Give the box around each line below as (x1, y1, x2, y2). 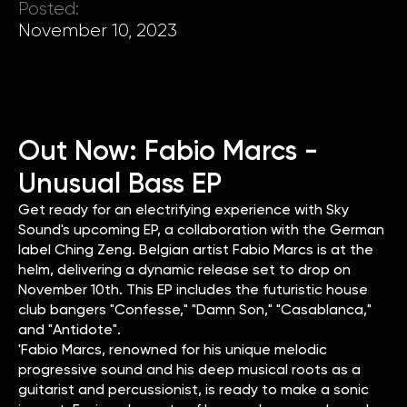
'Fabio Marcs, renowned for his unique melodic (18, 340, 327, 358)
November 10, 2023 (18, 19, 177, 41)
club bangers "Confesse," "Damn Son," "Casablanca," (18, 300, 372, 318)
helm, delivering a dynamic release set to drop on (18, 260, 351, 278)
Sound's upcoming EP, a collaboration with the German (18, 220, 384, 238)
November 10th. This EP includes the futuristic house (18, 280, 368, 298)
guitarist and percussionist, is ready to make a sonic (18, 380, 369, 398)
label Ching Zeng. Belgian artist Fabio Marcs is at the (18, 240, 373, 258)
